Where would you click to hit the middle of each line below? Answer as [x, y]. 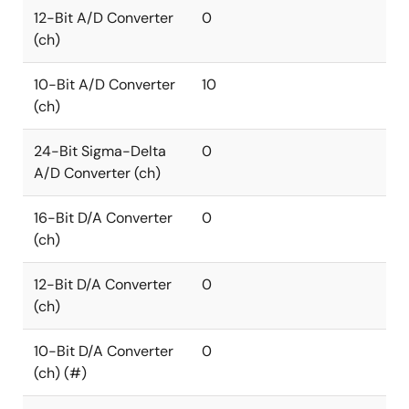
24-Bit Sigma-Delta [100, 151]
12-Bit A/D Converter [104, 18]
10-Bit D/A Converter [104, 351]
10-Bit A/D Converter [105, 84]
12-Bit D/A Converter [103, 284]
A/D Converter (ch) [97, 173]
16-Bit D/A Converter [103, 218]
